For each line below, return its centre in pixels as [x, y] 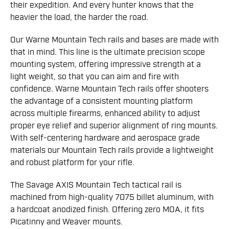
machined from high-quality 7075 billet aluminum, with [112, 198]
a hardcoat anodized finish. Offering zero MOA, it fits [107, 210]
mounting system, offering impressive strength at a [106, 65]
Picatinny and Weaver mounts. [66, 222]
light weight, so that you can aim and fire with [95, 77]
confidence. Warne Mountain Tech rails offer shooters [109, 89]
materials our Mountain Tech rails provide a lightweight [112, 151]
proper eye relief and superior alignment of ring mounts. [114, 126]
